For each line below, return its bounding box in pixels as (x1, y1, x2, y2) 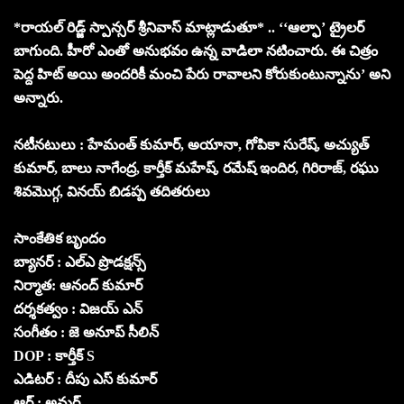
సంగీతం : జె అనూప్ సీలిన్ (14, 324, 159, 340)
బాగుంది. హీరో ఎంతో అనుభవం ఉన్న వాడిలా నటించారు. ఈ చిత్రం (14, 42, 378, 59)
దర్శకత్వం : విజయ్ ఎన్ (14, 300, 142, 317)
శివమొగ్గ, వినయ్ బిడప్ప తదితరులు (14, 183, 210, 199)
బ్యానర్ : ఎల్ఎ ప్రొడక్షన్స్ (14, 253, 146, 270)
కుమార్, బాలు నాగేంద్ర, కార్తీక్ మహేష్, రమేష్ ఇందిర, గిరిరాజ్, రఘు (14, 160, 379, 176)
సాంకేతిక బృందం (14, 230, 106, 246)
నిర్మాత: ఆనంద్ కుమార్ (14, 277, 142, 293)
